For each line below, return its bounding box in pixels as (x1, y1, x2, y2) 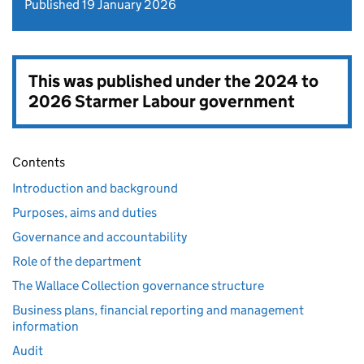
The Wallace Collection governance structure (12, 278, 264, 293)
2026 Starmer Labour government (28, 91, 295, 112)
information (12, 318, 79, 334)
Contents (12, 154, 65, 170)
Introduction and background (12, 180, 178, 196)
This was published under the (28, 71, 254, 92)
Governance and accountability (12, 229, 187, 245)
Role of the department (12, 253, 141, 269)
